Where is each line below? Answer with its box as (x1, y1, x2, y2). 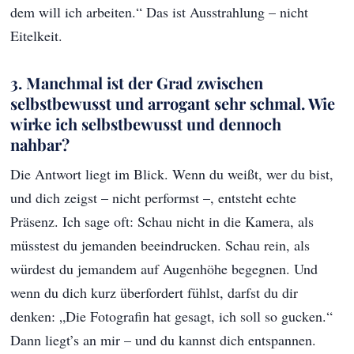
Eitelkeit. (10, 26, 63, 46)
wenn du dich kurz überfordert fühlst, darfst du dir (10, 283, 299, 303)
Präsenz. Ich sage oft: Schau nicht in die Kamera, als (10, 212, 314, 232)
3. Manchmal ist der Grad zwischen (10, 72, 264, 94)
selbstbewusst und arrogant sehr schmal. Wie (10, 92, 336, 115)
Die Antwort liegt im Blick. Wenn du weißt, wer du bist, (10, 164, 334, 184)
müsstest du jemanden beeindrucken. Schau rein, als (10, 235, 311, 255)
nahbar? (10, 134, 70, 156)
